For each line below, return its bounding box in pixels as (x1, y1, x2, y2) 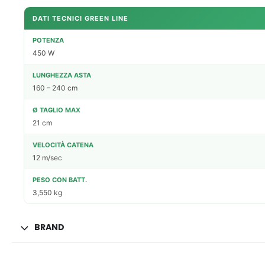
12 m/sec (33, 153, 62, 162)
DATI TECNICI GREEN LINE (33, 14, 128, 22)
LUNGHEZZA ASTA (33, 70, 91, 79)
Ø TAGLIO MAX (33, 105, 80, 114)
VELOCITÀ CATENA (33, 140, 93, 149)
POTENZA (33, 35, 64, 44)
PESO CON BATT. (33, 175, 87, 184)
